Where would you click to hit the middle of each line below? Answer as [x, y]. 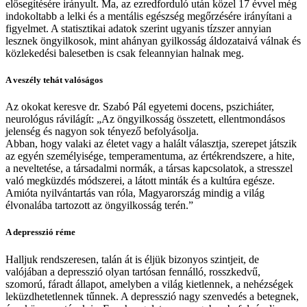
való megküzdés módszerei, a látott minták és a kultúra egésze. [140, 181]
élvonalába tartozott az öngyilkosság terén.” [99, 206]
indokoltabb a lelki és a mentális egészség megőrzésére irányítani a [149, 16]
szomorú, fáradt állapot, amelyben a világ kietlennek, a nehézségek [149, 284]
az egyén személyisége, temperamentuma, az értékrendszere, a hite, [150, 156]
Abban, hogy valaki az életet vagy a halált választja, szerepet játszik [151, 144]
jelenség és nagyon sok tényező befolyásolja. [102, 132]
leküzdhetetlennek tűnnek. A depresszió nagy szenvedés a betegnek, [152, 296]
